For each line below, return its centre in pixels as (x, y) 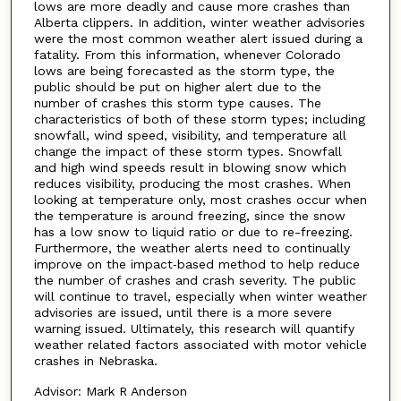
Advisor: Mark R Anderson (110, 392)
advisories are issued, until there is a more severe (183, 312)
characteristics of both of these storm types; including (199, 119)
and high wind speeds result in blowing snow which (190, 167)
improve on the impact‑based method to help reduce (196, 264)
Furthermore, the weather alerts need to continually (192, 247)
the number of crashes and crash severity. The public (195, 280)
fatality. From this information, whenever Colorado (187, 54)
